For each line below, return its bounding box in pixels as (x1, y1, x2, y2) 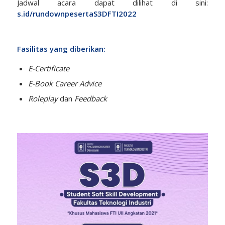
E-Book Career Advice (28, 78, 101, 88)
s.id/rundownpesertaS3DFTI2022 (17, 9, 137, 19)
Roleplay (28, 93, 60, 103)
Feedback (72, 93, 107, 103)
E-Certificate (28, 63, 69, 73)
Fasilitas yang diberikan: (17, 43, 105, 54)
